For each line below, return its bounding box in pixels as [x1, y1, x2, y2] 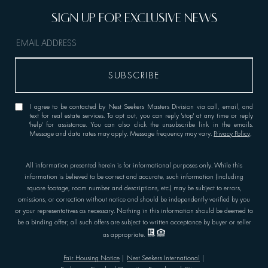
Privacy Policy [214, 129, 251, 138]
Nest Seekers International [126, 254, 200, 263]
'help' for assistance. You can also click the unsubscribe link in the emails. [29, 120, 253, 129]
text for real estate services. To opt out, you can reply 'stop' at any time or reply [29, 111, 253, 120]
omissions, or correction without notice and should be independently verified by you [18, 195, 250, 204]
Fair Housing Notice [63, 254, 120, 263]
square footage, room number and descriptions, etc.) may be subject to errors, [26, 184, 242, 193]
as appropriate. [102, 230, 145, 239]
